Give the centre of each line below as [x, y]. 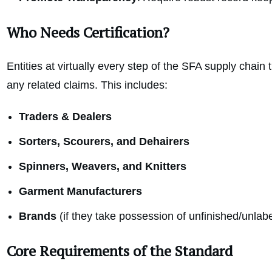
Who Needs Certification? [88, 32]
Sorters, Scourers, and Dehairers [104, 142]
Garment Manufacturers [80, 192]
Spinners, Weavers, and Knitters [103, 167]
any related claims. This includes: [87, 85]
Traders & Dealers [65, 117]
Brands [38, 216]
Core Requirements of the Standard [120, 251]
